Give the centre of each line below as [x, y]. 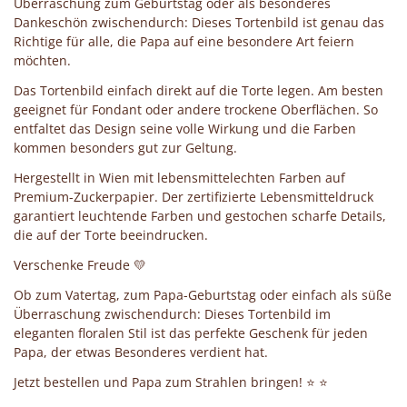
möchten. [42, 60]
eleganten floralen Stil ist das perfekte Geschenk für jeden [191, 333]
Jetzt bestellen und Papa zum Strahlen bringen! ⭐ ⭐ [171, 382]
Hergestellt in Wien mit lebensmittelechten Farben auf [179, 177]
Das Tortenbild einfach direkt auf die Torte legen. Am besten [199, 90]
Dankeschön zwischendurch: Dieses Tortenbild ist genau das [199, 22]
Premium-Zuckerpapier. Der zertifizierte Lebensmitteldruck [194, 196]
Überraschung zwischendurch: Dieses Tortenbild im [172, 313]
